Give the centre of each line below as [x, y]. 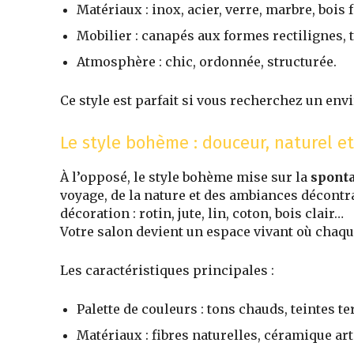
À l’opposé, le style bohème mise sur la [185, 177]
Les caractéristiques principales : [167, 271]
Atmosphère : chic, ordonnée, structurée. [207, 62]
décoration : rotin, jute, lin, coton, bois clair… [202, 214]
